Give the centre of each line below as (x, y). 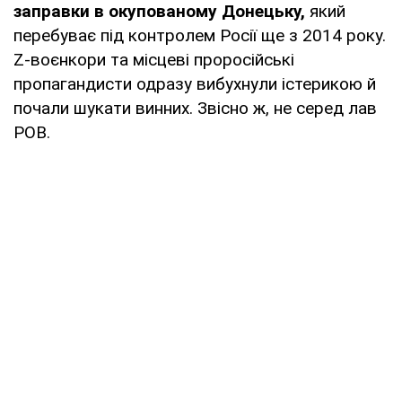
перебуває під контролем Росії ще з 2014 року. (200, 35)
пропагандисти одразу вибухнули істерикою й (195, 83)
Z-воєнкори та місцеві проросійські (154, 59)
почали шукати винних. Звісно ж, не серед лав (195, 108)
